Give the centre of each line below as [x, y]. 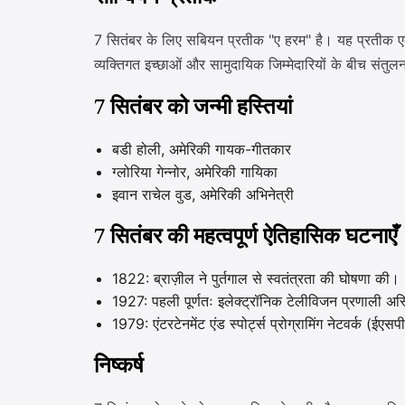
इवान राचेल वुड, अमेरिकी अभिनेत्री [203, 194]
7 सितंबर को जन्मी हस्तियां [193, 107]
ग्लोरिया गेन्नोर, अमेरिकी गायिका [195, 172]
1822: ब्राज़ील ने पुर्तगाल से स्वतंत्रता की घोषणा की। [256, 278]
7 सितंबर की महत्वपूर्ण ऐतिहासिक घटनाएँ [245, 236]
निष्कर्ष [119, 366]
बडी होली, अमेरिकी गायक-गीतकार [202, 149]
